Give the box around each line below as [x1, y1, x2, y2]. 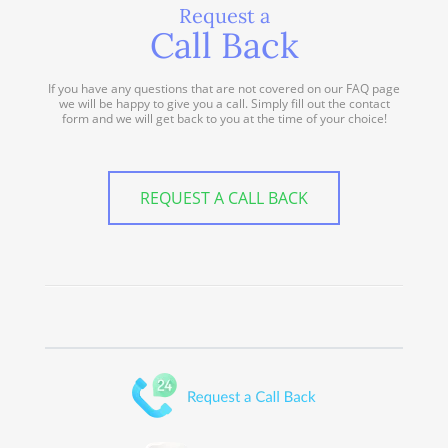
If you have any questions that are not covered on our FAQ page [48, 79, 400, 97]
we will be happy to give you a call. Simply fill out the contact [58, 94, 390, 112]
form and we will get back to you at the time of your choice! [61, 109, 387, 127]
